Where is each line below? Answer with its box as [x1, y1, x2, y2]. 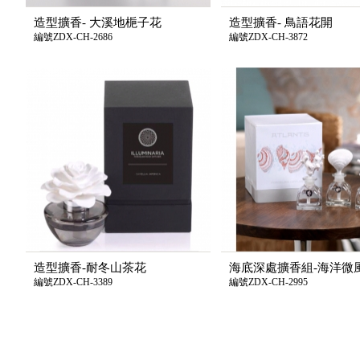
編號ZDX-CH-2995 [229, 276, 308, 288]
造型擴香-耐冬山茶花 [34, 261, 146, 274]
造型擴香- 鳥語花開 [229, 16, 333, 29]
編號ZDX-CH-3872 [229, 31, 308, 43]
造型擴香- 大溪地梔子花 [34, 16, 162, 29]
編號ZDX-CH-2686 [34, 31, 112, 43]
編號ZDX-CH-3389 [34, 276, 112, 288]
